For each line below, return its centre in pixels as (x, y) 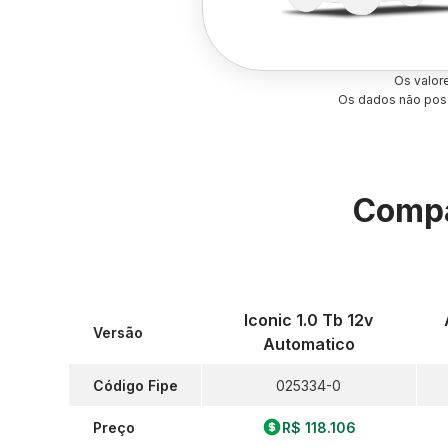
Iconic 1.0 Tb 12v (309, 320)
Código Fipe (135, 385)
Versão (118, 332)
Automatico (308, 344)
